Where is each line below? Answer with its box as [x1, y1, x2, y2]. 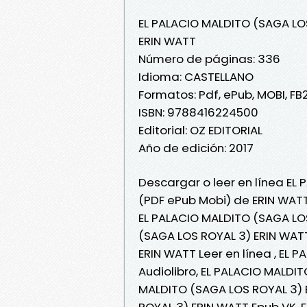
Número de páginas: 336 [138, 50, 280, 67]
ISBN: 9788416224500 [138, 103, 258, 121]
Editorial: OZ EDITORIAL [138, 121, 262, 138]
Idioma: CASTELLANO [138, 68, 254, 85]
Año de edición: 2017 [138, 139, 254, 156]
